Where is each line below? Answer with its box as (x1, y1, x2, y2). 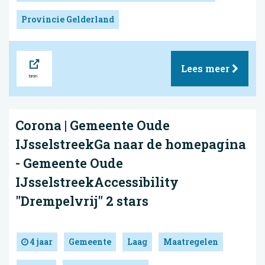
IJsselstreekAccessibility (15, 173, 179, 191)
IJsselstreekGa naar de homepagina (15, 135, 246, 153)
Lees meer (181, 62, 232, 75)
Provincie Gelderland (21, 14, 114, 25)
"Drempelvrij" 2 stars (15, 192, 148, 210)
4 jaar (28, 235, 53, 247)
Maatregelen (163, 235, 218, 247)
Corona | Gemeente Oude (15, 117, 170, 134)
